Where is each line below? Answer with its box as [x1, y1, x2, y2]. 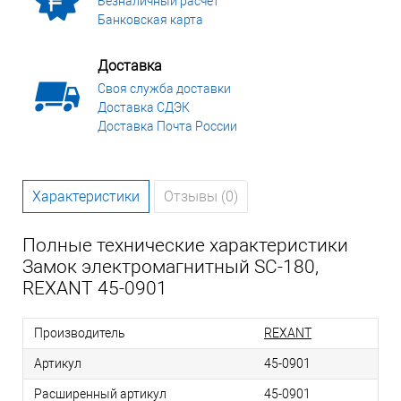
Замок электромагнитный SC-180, [22, 256, 319, 278]
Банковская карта [98, 13, 203, 28]
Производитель [34, 326, 125, 341]
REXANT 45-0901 [22, 277, 167, 300]
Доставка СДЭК [98, 100, 190, 115]
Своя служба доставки [98, 81, 231, 97]
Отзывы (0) [164, 188, 238, 206]
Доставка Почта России [98, 119, 237, 134]
